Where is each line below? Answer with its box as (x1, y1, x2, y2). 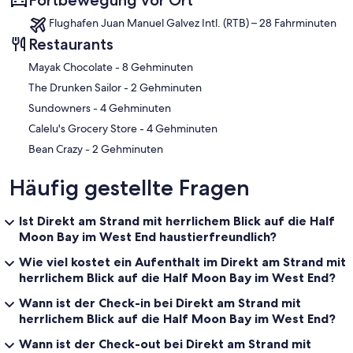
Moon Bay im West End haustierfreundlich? (19, 229, 277, 245)
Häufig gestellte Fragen (9, 174, 250, 202)
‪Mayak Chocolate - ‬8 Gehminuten (122, 60, 193, 75)
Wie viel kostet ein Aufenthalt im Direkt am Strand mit (19, 254, 346, 270)
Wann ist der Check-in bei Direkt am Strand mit (19, 295, 301, 311)
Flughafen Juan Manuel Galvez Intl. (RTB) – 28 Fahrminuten (49, 16, 336, 31)
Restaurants (28, 35, 113, 54)
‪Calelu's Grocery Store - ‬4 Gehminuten (147, 121, 217, 136)
